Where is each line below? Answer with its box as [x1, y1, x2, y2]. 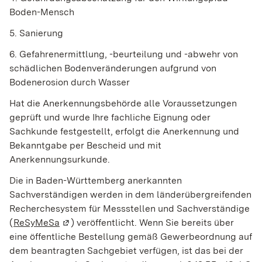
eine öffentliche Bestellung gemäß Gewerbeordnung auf [9, 231, 252, 243]
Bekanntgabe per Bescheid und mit [9, 140, 161, 151]
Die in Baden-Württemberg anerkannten [9, 175, 182, 187]
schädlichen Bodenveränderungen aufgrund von [9, 63, 216, 74]
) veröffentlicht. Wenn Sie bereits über [71, 217, 234, 229]
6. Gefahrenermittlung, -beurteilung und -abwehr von [9, 49, 238, 60]
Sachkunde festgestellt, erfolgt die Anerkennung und [9, 126, 239, 137]
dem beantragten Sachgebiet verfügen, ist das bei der [9, 245, 243, 257]
